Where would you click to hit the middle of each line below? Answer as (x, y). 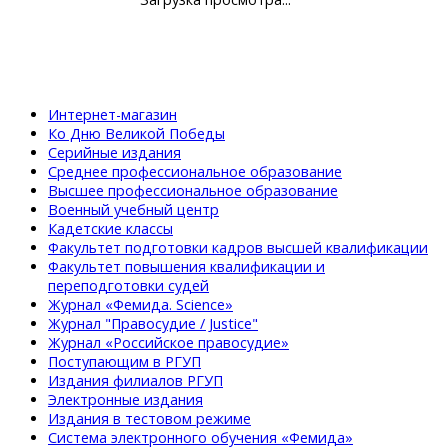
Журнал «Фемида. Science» (140, 304)
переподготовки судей (128, 285)
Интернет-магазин (112, 114)
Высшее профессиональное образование (193, 190)
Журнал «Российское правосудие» (168, 342)
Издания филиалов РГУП (135, 380)
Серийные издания (114, 152)
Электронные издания (125, 399)
